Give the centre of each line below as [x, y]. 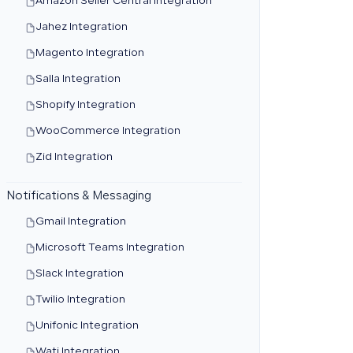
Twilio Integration [80, 300]
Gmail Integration [80, 222]
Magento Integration [89, 54]
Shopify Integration [85, 106]
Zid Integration [74, 158]
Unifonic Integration [87, 326]
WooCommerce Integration [108, 132]
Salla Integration [78, 80]
